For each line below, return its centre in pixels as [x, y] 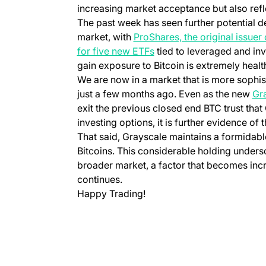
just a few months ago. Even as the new [164, 94]
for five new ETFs [115, 51]
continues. [99, 179]
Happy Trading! [111, 193]
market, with [105, 37]
